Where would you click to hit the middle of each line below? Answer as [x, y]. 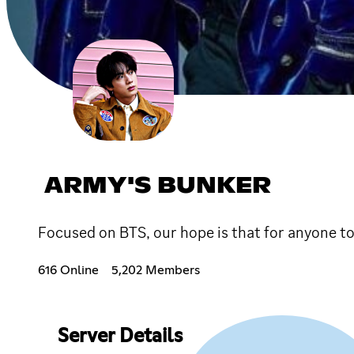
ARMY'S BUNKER [158, 186]
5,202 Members [156, 270]
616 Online [68, 270]
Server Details [120, 336]
